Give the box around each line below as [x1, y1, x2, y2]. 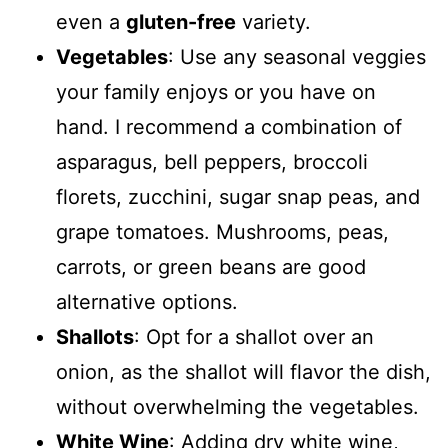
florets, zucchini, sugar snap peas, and [56, 185, 420, 209]
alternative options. [56, 290, 238, 314]
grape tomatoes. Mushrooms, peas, [56, 220, 389, 244]
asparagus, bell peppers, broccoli [56, 150, 368, 174]
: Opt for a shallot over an [134, 325, 374, 349]
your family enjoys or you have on [56, 80, 376, 104]
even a [56, 10, 126, 34]
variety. [236, 10, 311, 34]
